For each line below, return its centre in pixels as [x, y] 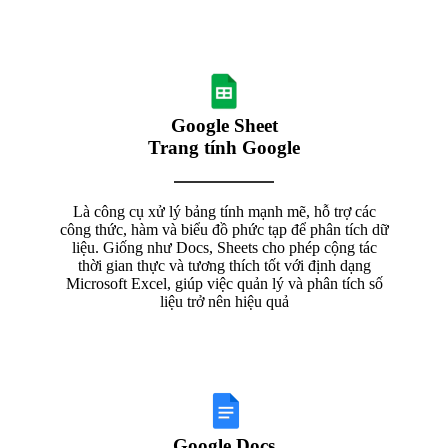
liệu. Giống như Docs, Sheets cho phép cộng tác [224, 247]
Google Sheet [224, 125]
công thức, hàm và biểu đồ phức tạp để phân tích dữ [224, 229]
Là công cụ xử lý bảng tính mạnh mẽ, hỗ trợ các [224, 211]
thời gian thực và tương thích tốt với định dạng [224, 265]
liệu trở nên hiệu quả [224, 301]
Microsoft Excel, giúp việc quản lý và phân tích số [224, 283]
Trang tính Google [224, 147]
